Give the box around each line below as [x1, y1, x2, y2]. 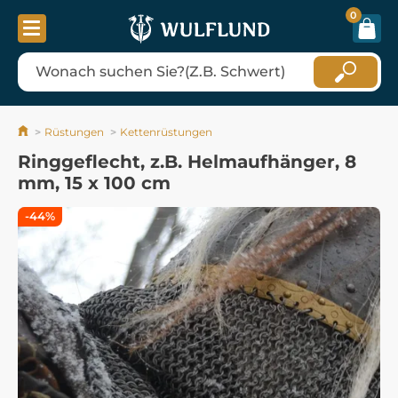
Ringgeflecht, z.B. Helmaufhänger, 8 [18, 150, 356, 172]
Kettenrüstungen [120, 124, 212, 139]
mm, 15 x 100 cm [18, 171, 171, 194]
